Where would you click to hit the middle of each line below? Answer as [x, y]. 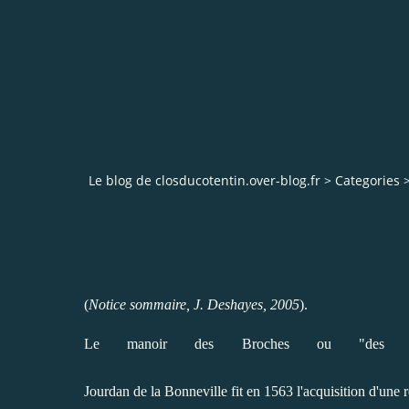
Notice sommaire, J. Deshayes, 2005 [194, 304]
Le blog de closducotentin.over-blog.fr [204, 181]
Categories [367, 181]
